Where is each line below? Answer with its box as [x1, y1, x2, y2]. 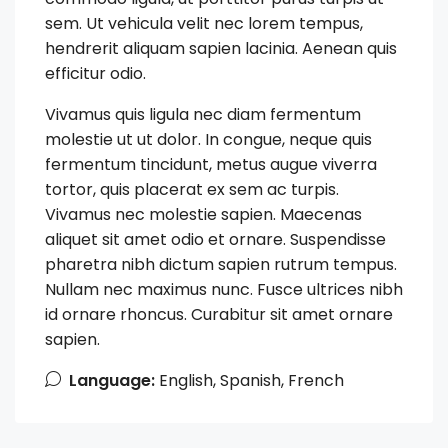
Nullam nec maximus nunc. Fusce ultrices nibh [45, 278, 403, 302]
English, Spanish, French [155, 369, 344, 393]
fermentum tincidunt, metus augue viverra [45, 153, 377, 177]
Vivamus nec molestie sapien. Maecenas [45, 203, 362, 227]
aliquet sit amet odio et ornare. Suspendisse [45, 228, 386, 252]
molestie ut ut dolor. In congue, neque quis [45, 128, 372, 152]
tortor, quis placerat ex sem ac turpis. [45, 178, 339, 202]
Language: [69, 369, 155, 393]
